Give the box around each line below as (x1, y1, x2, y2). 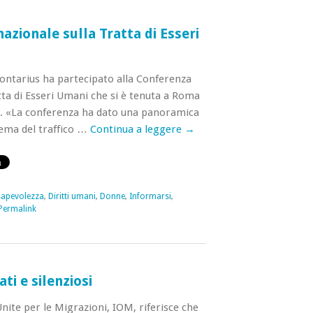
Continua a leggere (89, 123, 184, 136)
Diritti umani (48, 191, 96, 201)
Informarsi (129, 191, 171, 201)
